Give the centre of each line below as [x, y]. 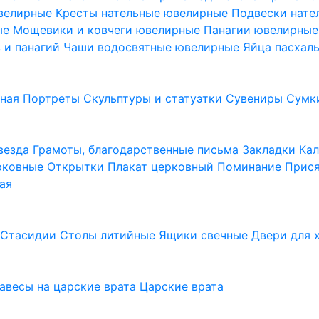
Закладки [271, 150]
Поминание [251, 167]
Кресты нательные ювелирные [144, 13]
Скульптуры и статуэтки [155, 98]
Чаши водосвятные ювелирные [153, 47]
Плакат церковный [163, 167]
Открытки [78, 167]
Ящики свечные [205, 235]
